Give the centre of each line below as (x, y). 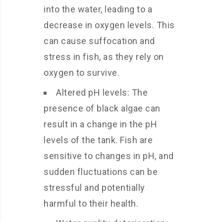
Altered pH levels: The (102, 92)
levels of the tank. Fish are (98, 140)
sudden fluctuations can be (101, 172)
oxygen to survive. (82, 73)
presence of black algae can (102, 108)
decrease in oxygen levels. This (109, 25)
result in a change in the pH (100, 124)
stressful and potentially (94, 188)
